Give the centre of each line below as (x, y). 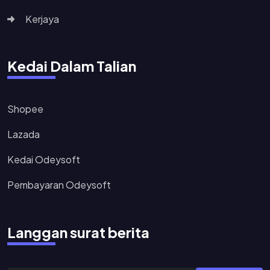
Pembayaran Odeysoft (59, 184)
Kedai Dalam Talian (72, 65)
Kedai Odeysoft (44, 159)
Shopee (25, 108)
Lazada (24, 134)
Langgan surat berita (78, 232)
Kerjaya (42, 19)
